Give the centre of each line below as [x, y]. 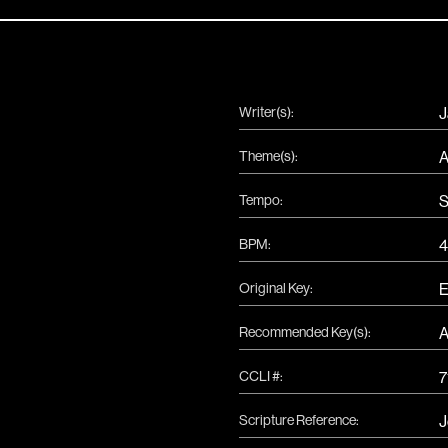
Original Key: [276, 288]
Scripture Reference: [299, 420]
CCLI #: [261, 376]
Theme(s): [268, 156]
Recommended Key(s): [305, 332]
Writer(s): [266, 112]
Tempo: [261, 200]
